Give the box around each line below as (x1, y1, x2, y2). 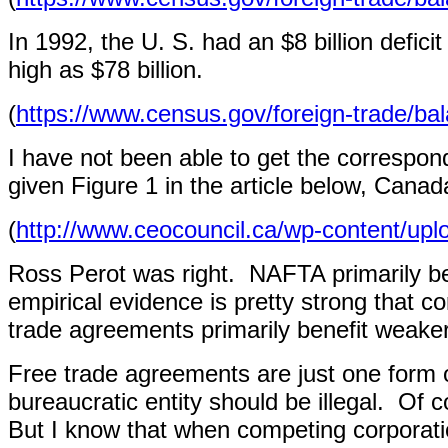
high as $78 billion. (8, 56, 203, 83)
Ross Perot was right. (8, 260, 235, 287)
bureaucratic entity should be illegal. (8, 388, 384, 415)
